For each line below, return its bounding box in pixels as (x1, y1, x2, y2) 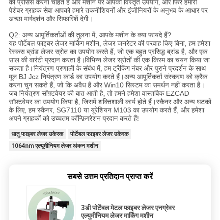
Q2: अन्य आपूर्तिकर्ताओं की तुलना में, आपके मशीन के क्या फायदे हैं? (8, 30, 171, 39)
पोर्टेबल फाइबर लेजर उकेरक (70, 130, 129, 137)
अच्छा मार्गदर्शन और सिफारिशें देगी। (8, 14, 93, 23)
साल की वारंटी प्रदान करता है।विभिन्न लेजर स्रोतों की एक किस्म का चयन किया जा (8, 55, 210, 64)
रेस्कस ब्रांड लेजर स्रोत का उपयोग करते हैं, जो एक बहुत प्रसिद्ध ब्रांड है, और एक (8, 47, 207, 55)
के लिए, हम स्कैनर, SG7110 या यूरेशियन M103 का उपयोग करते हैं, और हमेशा (8, 106, 204, 114)
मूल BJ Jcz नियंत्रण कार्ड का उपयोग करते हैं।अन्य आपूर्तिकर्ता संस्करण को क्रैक (8, 72, 207, 81)
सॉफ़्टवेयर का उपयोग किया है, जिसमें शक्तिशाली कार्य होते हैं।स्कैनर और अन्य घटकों (8, 97, 211, 106)
